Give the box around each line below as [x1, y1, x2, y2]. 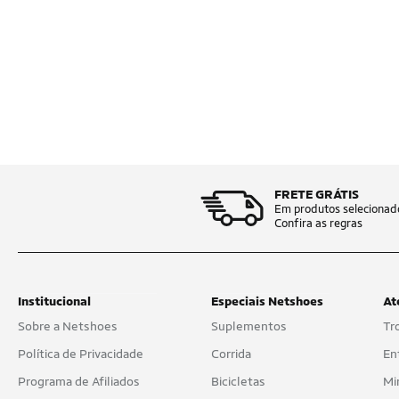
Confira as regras [274, 216, 362, 230]
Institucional [18, 294, 91, 308]
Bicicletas [210, 374, 265, 388]
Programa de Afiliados [18, 374, 140, 388]
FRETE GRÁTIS [274, 187, 359, 201]
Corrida [210, 346, 251, 361]
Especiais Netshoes [210, 294, 323, 308]
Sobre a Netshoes [18, 319, 118, 333]
